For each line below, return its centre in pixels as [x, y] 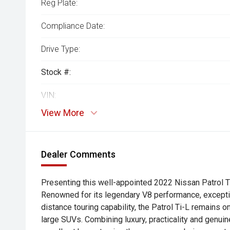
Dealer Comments [78, 154]
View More [63, 113]
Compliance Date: [73, 26]
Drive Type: [61, 49]
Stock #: [56, 72]
